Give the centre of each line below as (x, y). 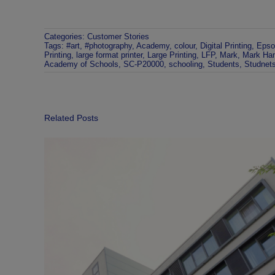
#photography (108, 45)
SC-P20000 (143, 64)
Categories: (65, 36)
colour (184, 45)
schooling (185, 64)
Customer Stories (118, 36)
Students (223, 64)
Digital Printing (226, 45)
